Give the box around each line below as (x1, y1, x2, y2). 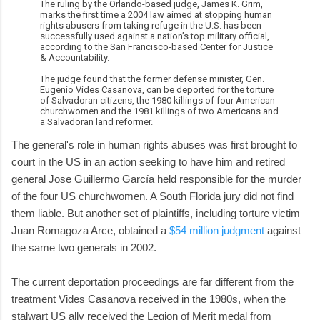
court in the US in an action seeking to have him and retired (11, 155, 285, 168)
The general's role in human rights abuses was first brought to (11, 138, 297, 151)
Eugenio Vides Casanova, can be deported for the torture (40, 84, 274, 95)
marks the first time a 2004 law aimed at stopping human (40, 9, 272, 20)
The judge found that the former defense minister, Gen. (40, 73, 264, 84)
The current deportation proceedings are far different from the (11, 275, 294, 288)
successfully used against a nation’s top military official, (40, 30, 269, 41)
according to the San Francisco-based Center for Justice (40, 41, 273, 52)
